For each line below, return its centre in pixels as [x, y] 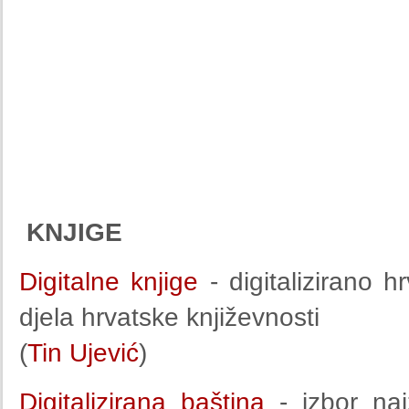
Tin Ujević [83, 353]
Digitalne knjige [115, 282]
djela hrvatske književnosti [169, 317]
